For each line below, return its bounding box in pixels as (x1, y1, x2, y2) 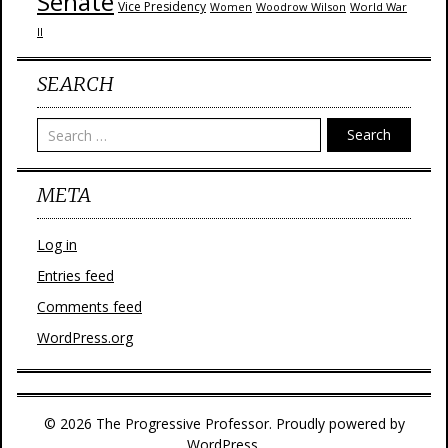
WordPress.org (37, 328, 133, 347)
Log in (37, 235, 77, 254)
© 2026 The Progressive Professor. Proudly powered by (43, 414, 405, 433)
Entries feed (37, 266, 114, 285)
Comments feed (37, 297, 142, 316)
